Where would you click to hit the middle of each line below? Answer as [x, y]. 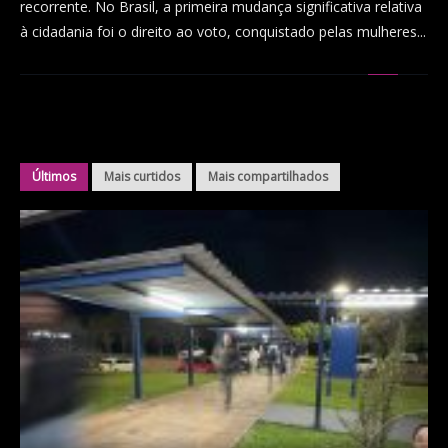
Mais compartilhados [268, 177]
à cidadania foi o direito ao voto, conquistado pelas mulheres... [223, 32]
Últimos [54, 177]
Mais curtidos [142, 177]
